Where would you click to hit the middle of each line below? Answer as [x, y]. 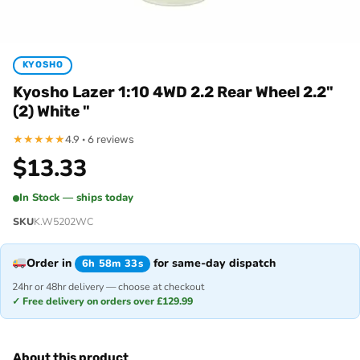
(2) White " [51, 111]
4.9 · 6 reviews [100, 139]
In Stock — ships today [76, 198]
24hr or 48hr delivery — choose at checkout [108, 286]
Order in [51, 263]
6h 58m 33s [112, 263]
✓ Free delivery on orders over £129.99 [102, 301]
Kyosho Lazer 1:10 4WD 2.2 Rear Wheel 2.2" [173, 92]
